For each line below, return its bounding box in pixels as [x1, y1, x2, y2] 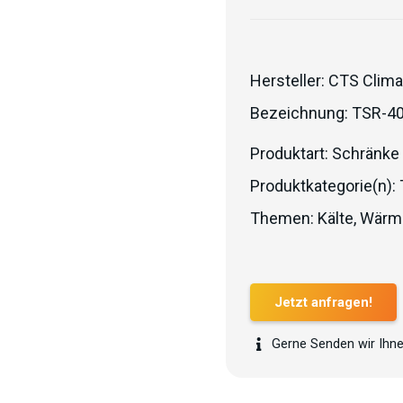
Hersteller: [250, 71, 328, 90]
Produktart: [250, 144, 332, 163]
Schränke [332, 144, 399, 163]
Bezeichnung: [250, 103, 352, 122]
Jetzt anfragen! [274, 294, 372, 311]
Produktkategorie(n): [250, 176, 399, 195]
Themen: [250, 209, 318, 228]
